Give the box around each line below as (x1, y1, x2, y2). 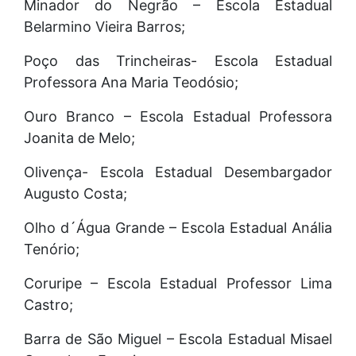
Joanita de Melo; (24, 129, 135, 146)
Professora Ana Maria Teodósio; (24, 73, 238, 91)
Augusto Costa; (24, 184, 127, 202)
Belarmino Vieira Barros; (24, 17, 185, 35)
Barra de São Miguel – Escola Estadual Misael (24, 330, 332, 347)
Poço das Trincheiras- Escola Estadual (24, 52, 332, 69)
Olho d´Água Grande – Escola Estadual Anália (24, 219, 332, 236)
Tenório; (24, 240, 79, 257)
